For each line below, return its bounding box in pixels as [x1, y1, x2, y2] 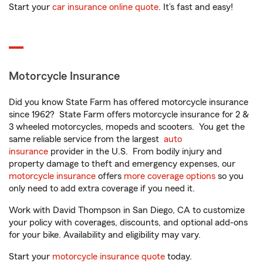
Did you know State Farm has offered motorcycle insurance [9, 97, 248, 107]
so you [215, 171, 244, 181]
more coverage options [124, 171, 215, 181]
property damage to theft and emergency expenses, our [9, 159, 235, 168]
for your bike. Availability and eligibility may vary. [9, 230, 201, 240]
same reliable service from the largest [9, 134, 164, 144]
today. [165, 252, 192, 261]
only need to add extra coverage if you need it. [9, 184, 197, 193]
